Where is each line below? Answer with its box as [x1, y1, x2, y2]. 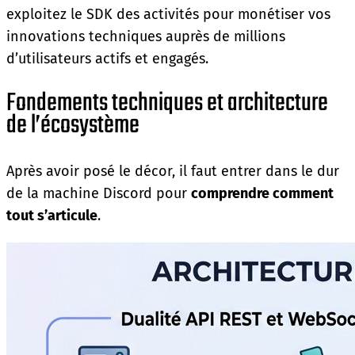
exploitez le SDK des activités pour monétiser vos [6, 5, 330, 23]
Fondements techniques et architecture [6, 82, 328, 124]
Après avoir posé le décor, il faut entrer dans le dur [6, 162, 339, 180]
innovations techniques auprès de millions [6, 27, 285, 45]
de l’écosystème [6, 105, 139, 146]
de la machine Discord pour [6, 184, 191, 202]
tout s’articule [6, 206, 97, 224]
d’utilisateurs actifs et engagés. [6, 49, 208, 67]
